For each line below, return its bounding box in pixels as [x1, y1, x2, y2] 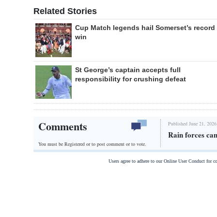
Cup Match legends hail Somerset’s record [75, 24, 215, 32]
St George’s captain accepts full [75, 66, 181, 74]
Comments [38, 118, 87, 135]
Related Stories [33, 6, 97, 16]
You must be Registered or [38, 140, 92, 147]
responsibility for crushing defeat [75, 75, 186, 83]
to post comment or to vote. [92, 140, 146, 147]
